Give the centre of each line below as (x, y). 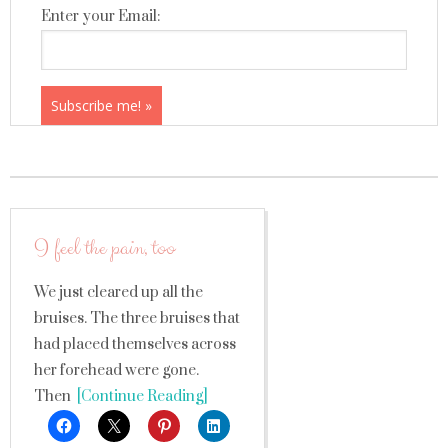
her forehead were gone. (116, 370)
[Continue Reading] (139, 396)
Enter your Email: (100, 16)
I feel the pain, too (104, 248)
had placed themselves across (135, 344)
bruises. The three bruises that (137, 318)
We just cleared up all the (118, 292)
